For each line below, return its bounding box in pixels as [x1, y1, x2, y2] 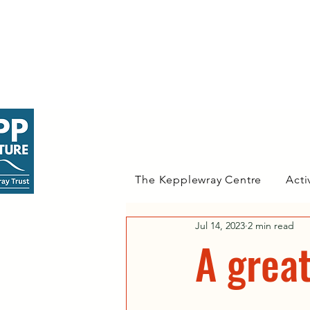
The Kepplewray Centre [135, 173, 262, 186]
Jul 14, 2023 [195, 219, 245, 232]
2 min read [248, 219, 294, 232]
